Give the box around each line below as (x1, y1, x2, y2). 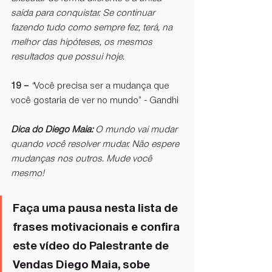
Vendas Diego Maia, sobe (13, 258, 152, 271)
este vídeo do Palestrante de (13, 239, 171, 252)
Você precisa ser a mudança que (34, 81, 172, 91)
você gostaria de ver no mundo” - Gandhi (11, 95, 181, 106)
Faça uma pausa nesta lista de (13, 202, 180, 214)
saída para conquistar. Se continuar (11, 8, 157, 18)
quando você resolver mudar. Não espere (11, 139, 182, 149)
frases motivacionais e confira (13, 220, 182, 233)
